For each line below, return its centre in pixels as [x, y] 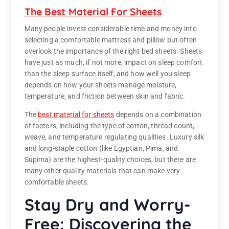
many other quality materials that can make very [102, 171]
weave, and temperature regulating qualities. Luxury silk [114, 137]
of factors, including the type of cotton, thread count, [109, 126]
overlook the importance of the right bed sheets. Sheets [113, 51]
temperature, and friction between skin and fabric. [105, 96]
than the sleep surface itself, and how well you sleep [107, 74]
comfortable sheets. [57, 182]
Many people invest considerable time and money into [110, 29]
